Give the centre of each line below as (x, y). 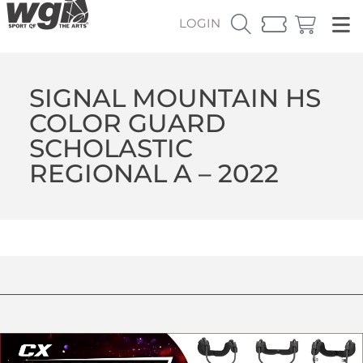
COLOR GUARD (127, 123)
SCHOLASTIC (111, 148)
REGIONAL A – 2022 (154, 173)
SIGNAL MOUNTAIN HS (175, 98)
